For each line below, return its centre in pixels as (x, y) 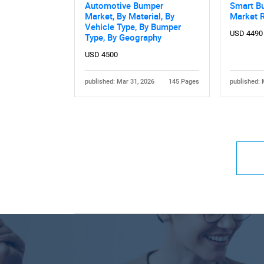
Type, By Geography (123, 37)
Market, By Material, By (129, 16)
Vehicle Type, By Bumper (133, 27)
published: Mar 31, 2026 (119, 82)
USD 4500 (101, 55)
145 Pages (184, 82)
